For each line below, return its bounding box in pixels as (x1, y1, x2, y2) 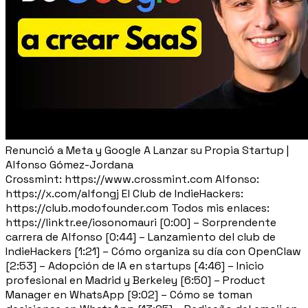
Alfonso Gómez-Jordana (5, 157, 133, 172)
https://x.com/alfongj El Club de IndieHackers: (5, 186, 243, 201)
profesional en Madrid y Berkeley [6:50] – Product (5, 272, 265, 287)
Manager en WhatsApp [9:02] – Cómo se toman (5, 287, 252, 302)
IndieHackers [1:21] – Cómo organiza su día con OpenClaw (5, 243, 301, 258)
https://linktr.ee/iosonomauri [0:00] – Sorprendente (5, 214, 276, 230)
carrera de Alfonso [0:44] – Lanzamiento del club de (5, 229, 276, 244)
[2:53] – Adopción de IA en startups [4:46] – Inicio (5, 258, 264, 273)
